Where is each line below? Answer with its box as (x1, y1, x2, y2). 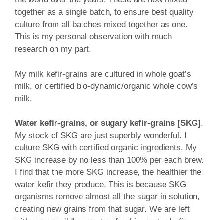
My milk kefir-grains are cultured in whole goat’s (15, 69, 191, 79)
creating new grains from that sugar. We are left (15, 204, 190, 214)
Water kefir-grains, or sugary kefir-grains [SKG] (15, 118, 201, 128)
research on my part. (15, 44, 91, 54)
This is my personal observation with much (15, 32, 172, 42)
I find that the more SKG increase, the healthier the (15, 167, 201, 177)
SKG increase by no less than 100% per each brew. (15, 155, 204, 165)
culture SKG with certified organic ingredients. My (15, 143, 197, 153)
